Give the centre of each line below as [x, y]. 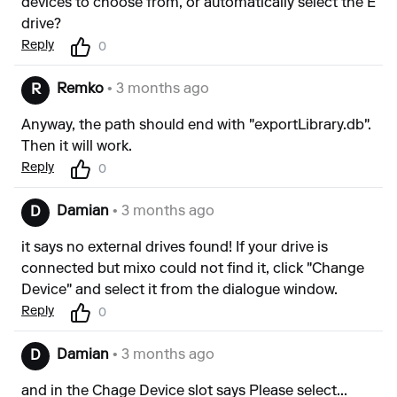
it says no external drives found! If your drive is [175, 249]
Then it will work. [77, 148]
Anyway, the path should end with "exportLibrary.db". [196, 126]
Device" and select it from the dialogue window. [179, 291]
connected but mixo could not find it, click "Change [193, 270]
